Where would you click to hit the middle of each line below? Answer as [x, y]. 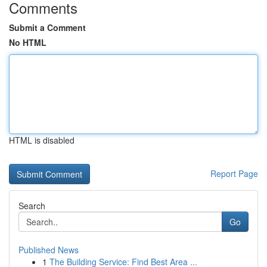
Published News [49, 250]
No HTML [28, 42]
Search [32, 206]
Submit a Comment [47, 27]
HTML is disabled [42, 140]
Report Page [234, 173]
